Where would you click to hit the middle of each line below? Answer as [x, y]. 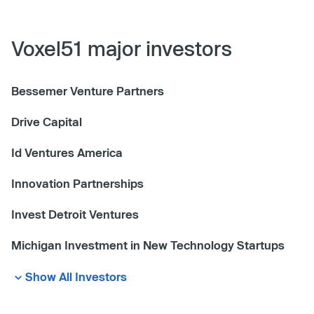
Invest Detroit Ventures [75, 214]
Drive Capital [47, 121]
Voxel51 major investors [122, 48]
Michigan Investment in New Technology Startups [148, 245]
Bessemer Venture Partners [88, 90]
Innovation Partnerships [77, 183]
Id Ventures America [67, 152]
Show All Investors [76, 276]
